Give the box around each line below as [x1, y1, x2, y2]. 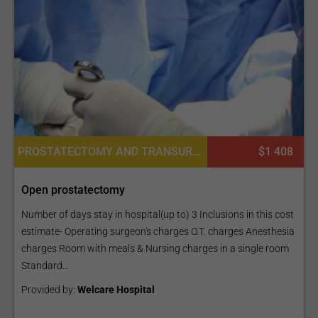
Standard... [21, 260, 69, 272]
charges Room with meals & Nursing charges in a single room [21, 243, 289, 255]
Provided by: [21, 284, 77, 296]
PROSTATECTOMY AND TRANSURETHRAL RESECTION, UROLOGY [192, 145, 201, 159]
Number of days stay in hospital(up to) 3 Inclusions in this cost [21, 209, 294, 221]
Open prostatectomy [21, 183, 125, 197]
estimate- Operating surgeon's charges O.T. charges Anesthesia [21, 226, 295, 238]
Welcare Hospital [77, 284, 155, 296]
